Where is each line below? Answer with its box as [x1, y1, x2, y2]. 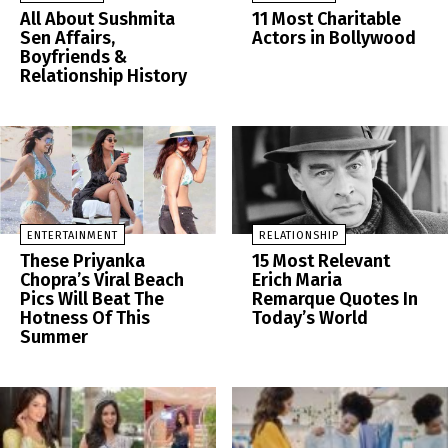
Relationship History [20, 65, 187, 88]
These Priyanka [20, 250, 145, 273]
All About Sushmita [20, 8, 175, 31]
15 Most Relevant [252, 250, 390, 273]
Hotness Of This [20, 307, 150, 330]
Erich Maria [252, 269, 342, 292]
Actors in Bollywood [252, 27, 416, 50]
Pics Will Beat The [20, 288, 164, 311]
